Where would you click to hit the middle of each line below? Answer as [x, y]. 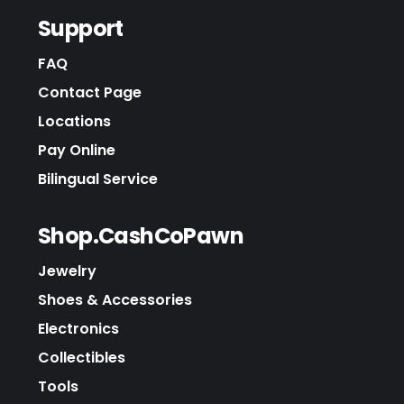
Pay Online [77, 150]
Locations [74, 121]
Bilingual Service [98, 179]
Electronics [78, 328]
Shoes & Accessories [115, 299]
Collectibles [82, 357]
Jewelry [67, 271]
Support [81, 28]
